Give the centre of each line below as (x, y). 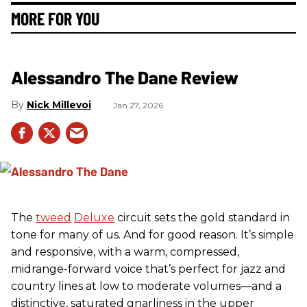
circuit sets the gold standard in (202, 218)
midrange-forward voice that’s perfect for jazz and (148, 269)
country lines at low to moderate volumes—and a (146, 286)
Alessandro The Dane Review (125, 77)
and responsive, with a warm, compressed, (125, 252)
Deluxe (94, 218)
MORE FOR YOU (55, 19)
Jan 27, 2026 (138, 106)
